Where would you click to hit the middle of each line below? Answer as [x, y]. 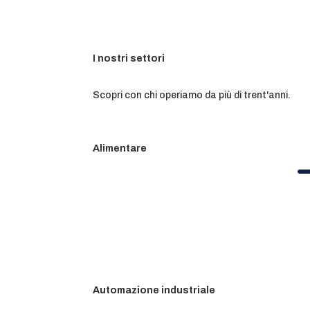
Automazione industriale [154, 291]
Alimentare [120, 148]
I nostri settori [129, 59]
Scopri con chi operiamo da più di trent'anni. [192, 95]
